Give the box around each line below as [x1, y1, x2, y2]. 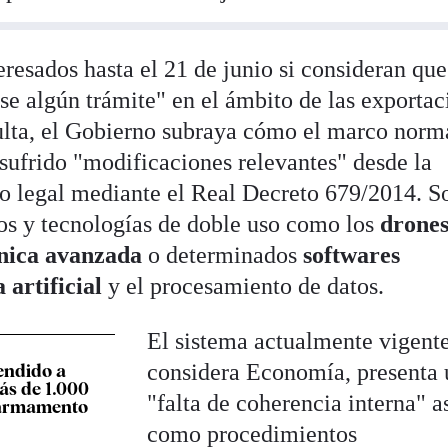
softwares [303, 242, 401, 269]
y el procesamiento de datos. [108, 273, 385, 300]
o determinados [148, 242, 304, 269]
